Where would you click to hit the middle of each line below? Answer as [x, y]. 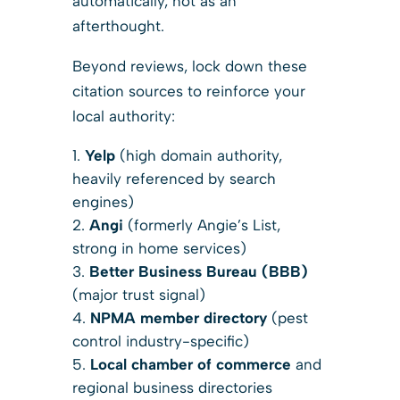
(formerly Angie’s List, [201, 225]
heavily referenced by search [174, 178]
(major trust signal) [138, 294]
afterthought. [118, 25]
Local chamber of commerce [190, 364]
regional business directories [172, 387]
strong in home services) [159, 248]
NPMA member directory [178, 317]
